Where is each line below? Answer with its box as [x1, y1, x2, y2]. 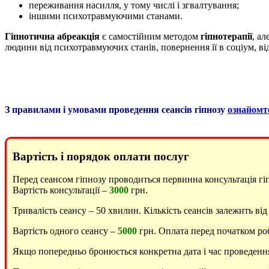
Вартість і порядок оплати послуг [13, 150, 189, 163]
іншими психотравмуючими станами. [29, 10, 183, 21]
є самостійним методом [100, 31, 201, 41]
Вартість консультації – [13, 185, 109, 196]
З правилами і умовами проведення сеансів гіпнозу [5, 104, 228, 115]
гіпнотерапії [201, 31, 252, 41]
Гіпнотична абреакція [5, 31, 100, 41]
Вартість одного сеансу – [13, 226, 118, 237]
